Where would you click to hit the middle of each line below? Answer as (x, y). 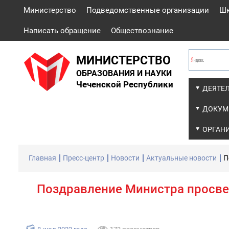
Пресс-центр (84, 158)
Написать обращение (62, 31)
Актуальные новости (181, 158)
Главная (42, 158)
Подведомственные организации (148, 10)
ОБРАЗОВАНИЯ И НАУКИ (124, 74)
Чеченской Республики (125, 85)
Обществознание (142, 31)
